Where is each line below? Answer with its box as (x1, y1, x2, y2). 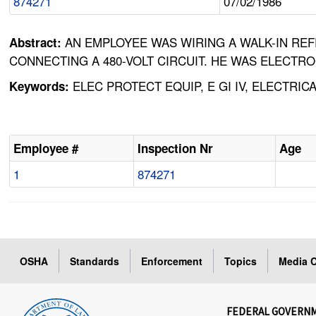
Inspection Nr (138, 140, 214, 157)
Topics (224, 254, 257, 269)
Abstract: (9, 34, 66, 51)
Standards (70, 254, 120, 269)
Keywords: (9, 78, 70, 95)
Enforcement (141, 254, 203, 269)
